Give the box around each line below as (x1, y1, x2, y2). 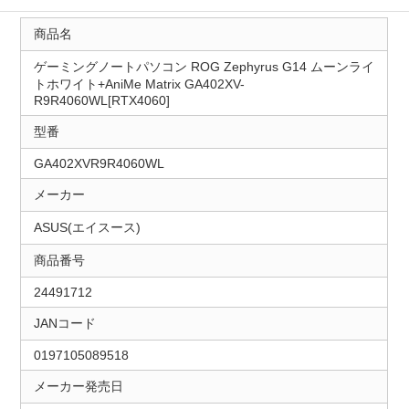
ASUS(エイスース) (33, 220, 141, 236)
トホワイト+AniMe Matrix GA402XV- (33, 77, 245, 92)
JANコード (33, 316, 96, 331)
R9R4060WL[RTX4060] (33, 93, 170, 109)
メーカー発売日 (33, 379, 123, 394)
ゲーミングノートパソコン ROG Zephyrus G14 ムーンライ (33, 59, 374, 75)
